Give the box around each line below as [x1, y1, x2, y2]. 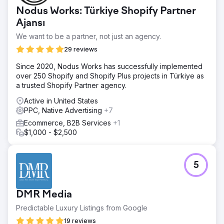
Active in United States [24, 96, 98, 105]
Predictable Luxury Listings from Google [16, 203, 147, 212]
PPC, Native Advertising [24, 105, 104, 114]
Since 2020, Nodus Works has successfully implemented [16, 61, 202, 70]
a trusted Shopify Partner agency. [16, 80, 126, 89]
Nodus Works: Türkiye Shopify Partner [16, 5, 196, 17]
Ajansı [16, 17, 45, 29]
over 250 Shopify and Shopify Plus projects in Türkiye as [16, 71, 204, 80]
